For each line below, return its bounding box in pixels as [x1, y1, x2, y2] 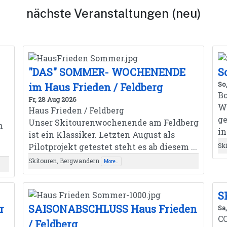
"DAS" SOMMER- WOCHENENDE [28, 65, 185, 79]
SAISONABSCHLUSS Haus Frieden [28, 202, 197, 215]
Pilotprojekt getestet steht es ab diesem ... [28, 141, 197, 153]
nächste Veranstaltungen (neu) [26, 6, 201, 21]
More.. [103, 158, 119, 165]
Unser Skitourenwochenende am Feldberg [28, 117, 199, 128]
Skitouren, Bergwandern [28, 157, 99, 165]
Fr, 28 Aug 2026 [28, 95, 77, 104]
